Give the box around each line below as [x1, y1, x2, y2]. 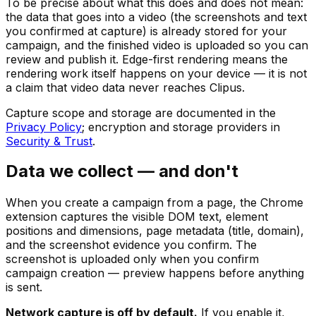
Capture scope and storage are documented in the [6, 105, 276, 120]
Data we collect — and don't [6, 161, 238, 182]
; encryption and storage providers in [82, 119, 280, 134]
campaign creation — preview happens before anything [6, 266, 304, 281]
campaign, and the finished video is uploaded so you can [6, 37, 308, 52]
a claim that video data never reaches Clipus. [6, 80, 245, 95]
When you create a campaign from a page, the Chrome [6, 195, 303, 210]
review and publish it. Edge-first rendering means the [6, 51, 288, 66]
